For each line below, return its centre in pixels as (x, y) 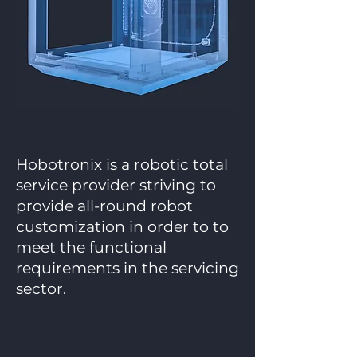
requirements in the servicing (127, 268)
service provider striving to (116, 185)
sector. (43, 289)
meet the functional (91, 247)
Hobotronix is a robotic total (122, 165)
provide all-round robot (104, 206)
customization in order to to (122, 227)
